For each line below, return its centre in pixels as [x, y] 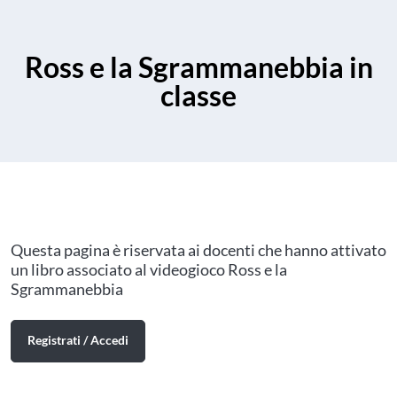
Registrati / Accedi [78, 340]
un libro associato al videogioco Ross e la [149, 269]
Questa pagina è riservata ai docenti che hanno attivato [198, 250]
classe [198, 95]
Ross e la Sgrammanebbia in [198, 66]
